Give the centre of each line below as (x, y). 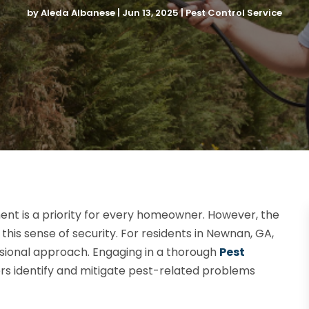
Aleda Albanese (78, 12)
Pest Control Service (234, 12)
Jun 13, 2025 (150, 12)
